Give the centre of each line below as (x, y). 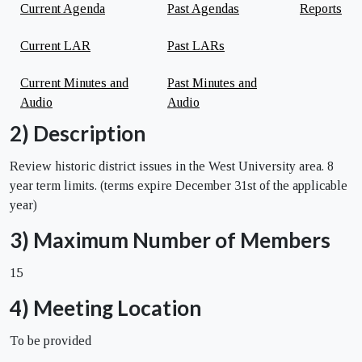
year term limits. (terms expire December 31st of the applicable (179, 185)
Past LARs (196, 45)
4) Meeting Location (105, 307)
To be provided (51, 340)
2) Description (78, 133)
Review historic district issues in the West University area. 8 (172, 166)
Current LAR (55, 45)
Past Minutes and (212, 82)
